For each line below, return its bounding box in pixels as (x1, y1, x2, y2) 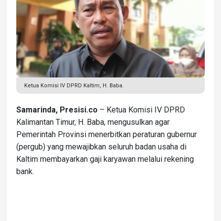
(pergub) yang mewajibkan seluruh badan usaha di (16, 142, 186, 151)
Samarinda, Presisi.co (16, 105, 98, 114)
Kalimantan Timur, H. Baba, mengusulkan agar (16, 117, 170, 127)
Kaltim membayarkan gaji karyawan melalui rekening (16, 154, 194, 164)
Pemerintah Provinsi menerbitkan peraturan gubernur (16, 129, 197, 139)
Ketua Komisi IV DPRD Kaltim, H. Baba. (24, 82, 124, 89)
